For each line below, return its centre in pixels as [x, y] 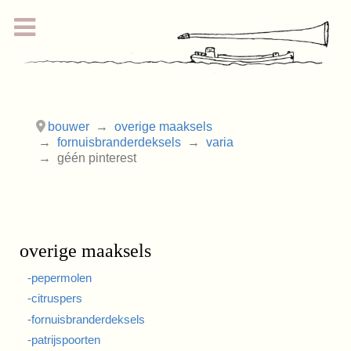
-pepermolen [60, 277]
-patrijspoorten [64, 340]
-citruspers [55, 299]
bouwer [69, 126]
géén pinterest [97, 157]
